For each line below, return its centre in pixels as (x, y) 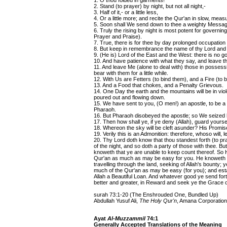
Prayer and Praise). (118, 36)
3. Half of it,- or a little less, (126, 12)
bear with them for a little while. (131, 73)
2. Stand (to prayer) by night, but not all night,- (150, 6)
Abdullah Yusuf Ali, (117, 201)
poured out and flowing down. (129, 97)
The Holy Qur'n (158, 201)
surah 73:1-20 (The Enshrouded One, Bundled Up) (156, 195)
